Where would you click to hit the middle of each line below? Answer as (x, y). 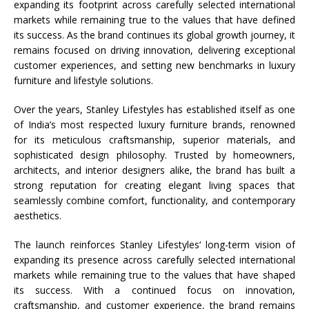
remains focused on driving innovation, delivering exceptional (154, 50)
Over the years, (50, 109)
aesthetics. (38, 216)
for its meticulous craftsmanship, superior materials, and (154, 140)
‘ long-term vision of (248, 245)
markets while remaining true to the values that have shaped (154, 275)
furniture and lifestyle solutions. (83, 80)
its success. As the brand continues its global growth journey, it (154, 35)
